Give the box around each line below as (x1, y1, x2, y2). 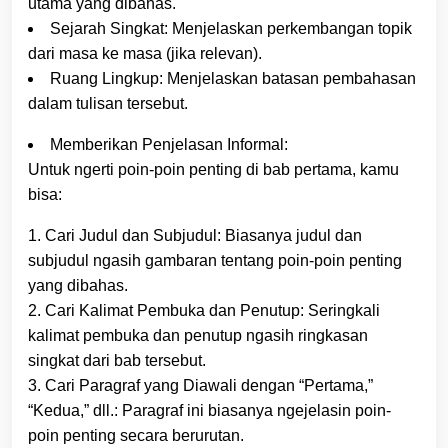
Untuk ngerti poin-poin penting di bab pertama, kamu (28, 160, 399, 178)
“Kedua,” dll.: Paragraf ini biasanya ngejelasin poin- (28, 401, 391, 419)
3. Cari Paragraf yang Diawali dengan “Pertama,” (28, 376, 373, 394)
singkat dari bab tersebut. (28, 351, 206, 369)
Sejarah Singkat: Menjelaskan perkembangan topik (50, 19, 412, 37)
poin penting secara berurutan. (28, 426, 244, 444)
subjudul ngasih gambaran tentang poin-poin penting (28, 251, 402, 269)
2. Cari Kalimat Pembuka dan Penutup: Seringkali (28, 301, 380, 319)
